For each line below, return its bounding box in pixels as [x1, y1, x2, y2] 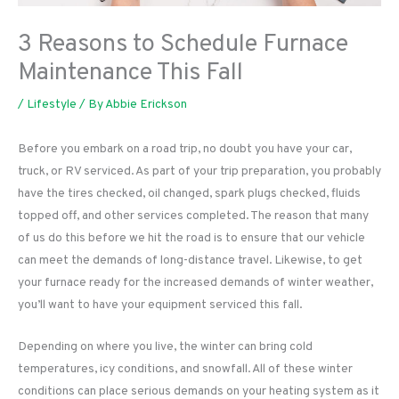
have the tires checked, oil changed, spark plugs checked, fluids [18, 185, 361, 201]
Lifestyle [27, 97, 77, 113]
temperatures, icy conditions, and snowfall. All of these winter [18, 361, 353, 377]
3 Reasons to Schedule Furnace [18, 29, 348, 61]
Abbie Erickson [105, 97, 187, 113]
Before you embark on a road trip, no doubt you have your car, [18, 141, 352, 157]
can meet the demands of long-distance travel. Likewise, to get [18, 252, 362, 268]
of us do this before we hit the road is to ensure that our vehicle [18, 230, 365, 246]
